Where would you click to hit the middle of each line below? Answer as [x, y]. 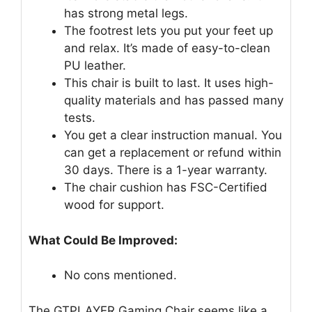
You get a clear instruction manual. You [173, 135]
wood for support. [114, 205]
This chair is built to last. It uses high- [169, 83]
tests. [80, 118]
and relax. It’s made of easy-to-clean [167, 48]
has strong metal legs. [126, 14]
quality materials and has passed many [174, 101]
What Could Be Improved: [103, 240]
